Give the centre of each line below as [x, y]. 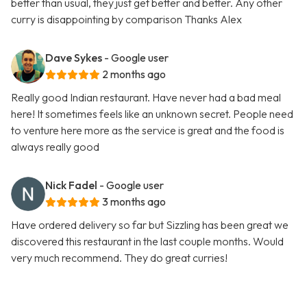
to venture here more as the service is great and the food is [148, 131]
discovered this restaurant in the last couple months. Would [147, 242]
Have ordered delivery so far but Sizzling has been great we [150, 225]
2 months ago [134, 74]
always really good [55, 147]
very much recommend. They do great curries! [119, 258]
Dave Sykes [74, 58]
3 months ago [134, 202]
